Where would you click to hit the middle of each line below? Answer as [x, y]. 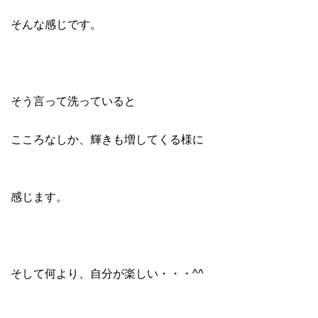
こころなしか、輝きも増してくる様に [107, 139]
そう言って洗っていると [73, 101]
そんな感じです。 [56, 24]
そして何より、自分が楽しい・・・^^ [107, 273]
